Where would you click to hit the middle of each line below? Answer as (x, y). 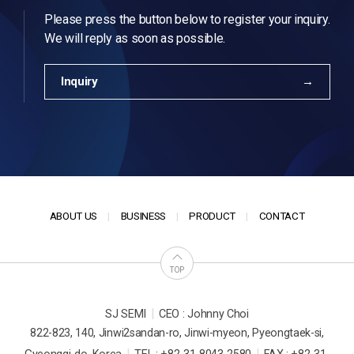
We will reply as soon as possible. (135, 39)
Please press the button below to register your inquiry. (187, 20)
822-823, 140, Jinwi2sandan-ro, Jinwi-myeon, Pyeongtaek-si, (177, 333)
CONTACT (282, 216)
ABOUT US (73, 216)
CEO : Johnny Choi (204, 314)
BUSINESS (143, 216)
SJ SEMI (126, 314)
